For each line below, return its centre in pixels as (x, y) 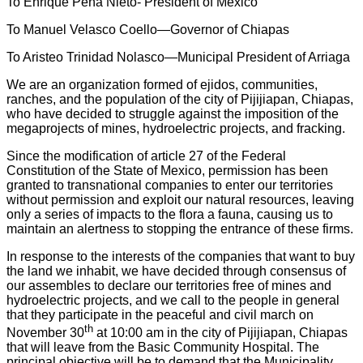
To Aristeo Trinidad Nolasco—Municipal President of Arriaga (178, 57)
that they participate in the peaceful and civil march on (160, 314)
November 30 (45, 332)
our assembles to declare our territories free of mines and (169, 285)
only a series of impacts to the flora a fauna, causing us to (170, 214)
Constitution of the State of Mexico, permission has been (167, 170)
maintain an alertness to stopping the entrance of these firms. (180, 228)
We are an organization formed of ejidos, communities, (162, 84)
